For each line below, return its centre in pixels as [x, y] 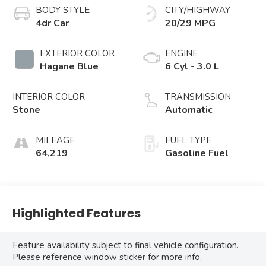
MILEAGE [56, 140]
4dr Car [53, 23]
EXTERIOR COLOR [77, 54]
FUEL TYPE [188, 140]
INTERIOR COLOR [49, 97]
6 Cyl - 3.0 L [192, 67]
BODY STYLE [63, 10]
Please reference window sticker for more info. [107, 257]
